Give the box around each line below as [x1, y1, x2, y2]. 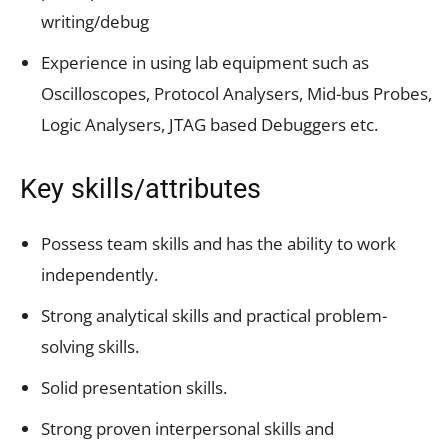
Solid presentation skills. [41, 375, 227, 399]
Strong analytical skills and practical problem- [41, 303, 387, 327]
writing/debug [41, 9, 149, 33]
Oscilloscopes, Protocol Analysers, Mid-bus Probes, [41, 81, 432, 105]
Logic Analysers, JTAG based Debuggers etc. [41, 112, 378, 136]
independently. [41, 262, 158, 286]
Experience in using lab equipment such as [41, 50, 369, 74]
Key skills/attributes [20, 172, 261, 205]
